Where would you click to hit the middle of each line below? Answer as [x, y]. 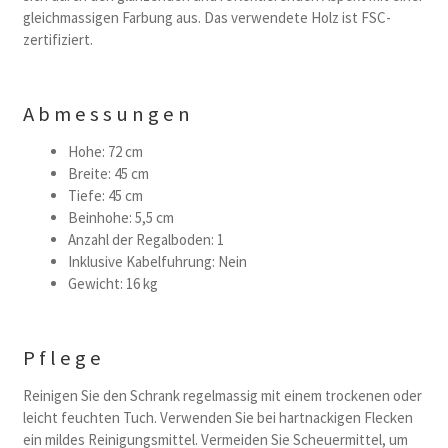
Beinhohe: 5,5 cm [120, 218]
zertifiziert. [57, 40]
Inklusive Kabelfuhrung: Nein [157, 262]
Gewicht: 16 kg [112, 284]
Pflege [63, 357]
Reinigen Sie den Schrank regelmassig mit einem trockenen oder [222, 395]
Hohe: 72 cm [105, 152]
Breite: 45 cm [108, 174]
